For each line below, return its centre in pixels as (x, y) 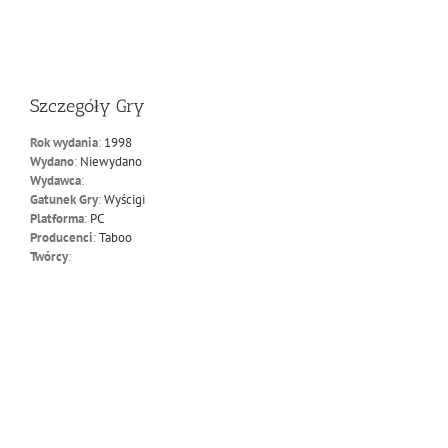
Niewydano (110, 162)
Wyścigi (124, 200)
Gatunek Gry (63, 200)
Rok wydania (63, 143)
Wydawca (55, 181)
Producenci (61, 238)
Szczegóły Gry (87, 106)
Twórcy (48, 257)
